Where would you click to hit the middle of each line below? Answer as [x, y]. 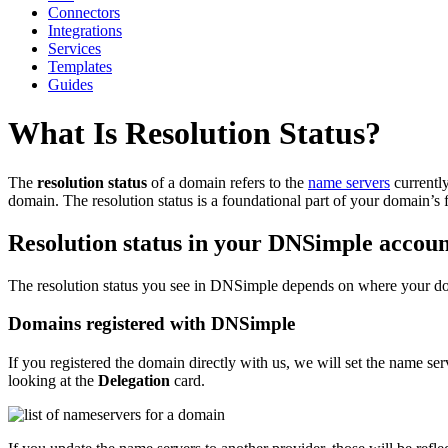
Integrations [85, 30]
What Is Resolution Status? [194, 133]
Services [74, 48]
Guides [70, 84]
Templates [80, 66]
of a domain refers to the [227, 182]
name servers [349, 182]
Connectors [84, 12]
